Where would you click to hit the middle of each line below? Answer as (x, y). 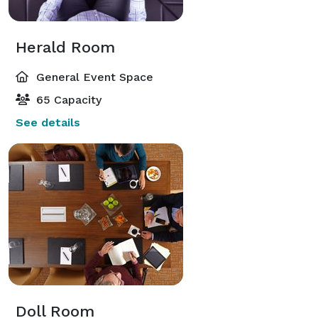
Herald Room (65, 47)
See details (48, 122)
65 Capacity (67, 99)
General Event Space (93, 77)
